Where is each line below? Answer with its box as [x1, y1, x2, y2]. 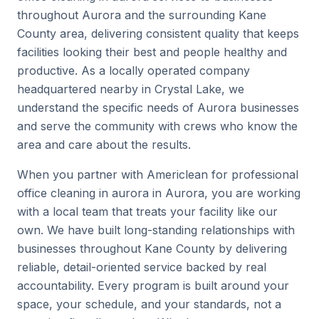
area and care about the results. [17, 137, 191, 152]
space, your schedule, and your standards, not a [17, 297, 281, 311]
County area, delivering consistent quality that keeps [17, 26, 299, 41]
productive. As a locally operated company [17, 63, 250, 78]
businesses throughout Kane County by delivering [17, 241, 287, 256]
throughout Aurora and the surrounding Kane [17, 8, 266, 22]
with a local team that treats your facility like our [17, 204, 278, 219]
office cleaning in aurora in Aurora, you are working [17, 186, 300, 200]
